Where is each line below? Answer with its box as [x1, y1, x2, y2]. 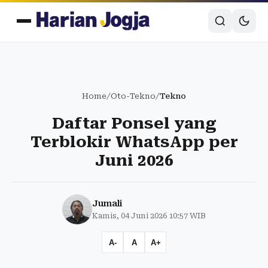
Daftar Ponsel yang [51, 114, 217, 132]
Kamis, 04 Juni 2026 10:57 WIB [92, 211, 206, 220]
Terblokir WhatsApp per [30, 133, 238, 151]
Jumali [92, 199, 122, 208]
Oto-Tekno [111, 92, 156, 100]
